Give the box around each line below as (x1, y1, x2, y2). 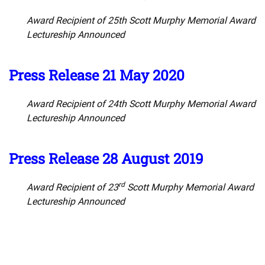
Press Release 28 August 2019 (9, 149, 203, 169)
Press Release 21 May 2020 (9, 66, 185, 85)
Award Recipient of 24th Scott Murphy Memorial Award (27, 98, 256, 110)
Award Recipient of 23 (27, 182, 118, 193)
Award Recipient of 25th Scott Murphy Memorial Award (27, 15, 256, 27)
